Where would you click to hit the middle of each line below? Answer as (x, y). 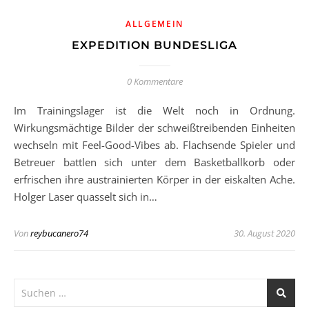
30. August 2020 (265, 233)
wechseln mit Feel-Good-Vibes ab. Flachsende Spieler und (154, 145)
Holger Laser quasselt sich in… (86, 197)
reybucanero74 (59, 233)
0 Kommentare (154, 81)
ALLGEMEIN (154, 24)
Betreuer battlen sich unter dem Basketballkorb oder (154, 162)
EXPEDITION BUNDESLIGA (154, 45)
